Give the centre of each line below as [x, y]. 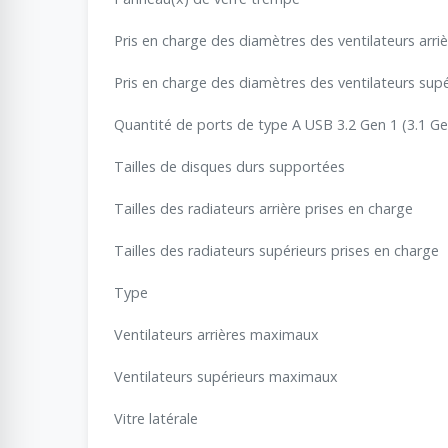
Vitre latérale [156, 418]
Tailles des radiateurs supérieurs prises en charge [276, 250]
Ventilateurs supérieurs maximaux [226, 376]
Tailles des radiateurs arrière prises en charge [263, 208]
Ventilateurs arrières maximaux [216, 334]
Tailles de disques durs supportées [229, 166]
